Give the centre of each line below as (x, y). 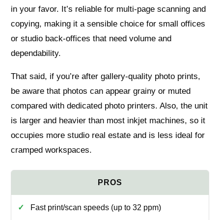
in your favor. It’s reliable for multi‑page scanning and (109, 9)
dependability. (36, 53)
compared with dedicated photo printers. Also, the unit (110, 106)
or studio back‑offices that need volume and (91, 38)
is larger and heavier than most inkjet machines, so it (108, 120)
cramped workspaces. (52, 150)
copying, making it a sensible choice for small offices (108, 24)
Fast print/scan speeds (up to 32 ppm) (96, 207)
